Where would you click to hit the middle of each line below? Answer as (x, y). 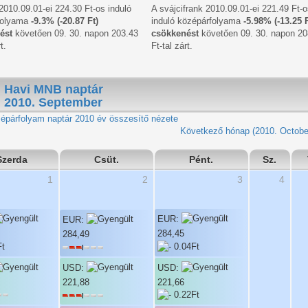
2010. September (54, 102)
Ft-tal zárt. (172, 45)
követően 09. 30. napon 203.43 (75, 33)
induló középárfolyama (197, 21)
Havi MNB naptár (53, 89)
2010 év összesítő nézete (125, 118)
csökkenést (175, 33)
